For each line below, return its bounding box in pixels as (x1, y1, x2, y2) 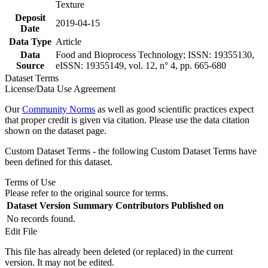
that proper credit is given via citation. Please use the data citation (5, 114, 249, 125)
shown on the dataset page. (5, 125, 106, 136)
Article (56, 36, 81, 47)
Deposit (14, 12, 45, 23)
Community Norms (22, 103, 95, 114)
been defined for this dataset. (5, 156, 112, 167)
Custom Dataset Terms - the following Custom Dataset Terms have (5, 145, 257, 156)
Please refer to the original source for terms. (5, 187, 168, 198)
